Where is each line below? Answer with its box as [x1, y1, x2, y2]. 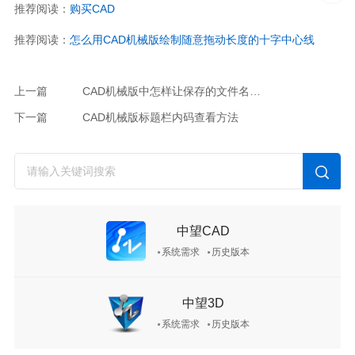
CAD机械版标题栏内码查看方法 [82, 111, 239, 124]
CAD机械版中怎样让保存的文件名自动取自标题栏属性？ [249, 85, 261, 98]
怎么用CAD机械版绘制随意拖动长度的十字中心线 [69, 33, 315, 47]
